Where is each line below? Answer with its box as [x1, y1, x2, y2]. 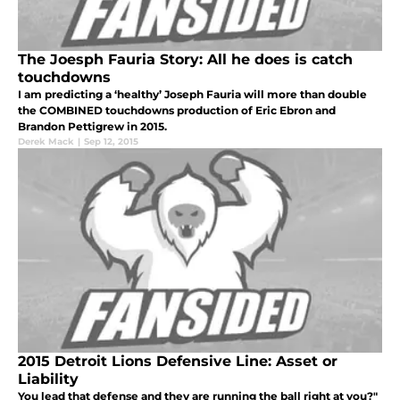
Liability [18, 370, 79, 387]
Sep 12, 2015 [84, 135, 138, 147]
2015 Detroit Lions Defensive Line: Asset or [18, 352, 337, 370]
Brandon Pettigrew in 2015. [18, 119, 167, 133]
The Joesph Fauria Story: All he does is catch [18, 50, 353, 68]
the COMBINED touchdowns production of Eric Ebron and [18, 103, 336, 117]
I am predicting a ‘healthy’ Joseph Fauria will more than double [18, 87, 367, 101]
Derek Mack [18, 135, 74, 147]
